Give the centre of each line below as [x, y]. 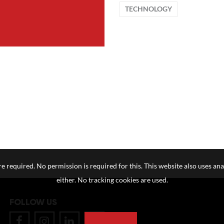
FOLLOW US [33, 202]
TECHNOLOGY [148, 9]
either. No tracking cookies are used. [112, 180]
